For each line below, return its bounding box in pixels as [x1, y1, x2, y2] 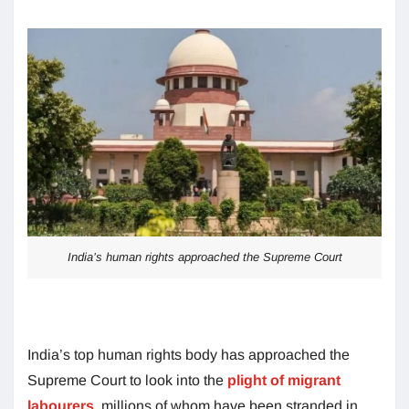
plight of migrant [227, 372, 341, 389]
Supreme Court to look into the [27, 372, 227, 389]
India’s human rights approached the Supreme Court [67, 250, 342, 265]
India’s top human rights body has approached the [27, 347, 350, 363]
